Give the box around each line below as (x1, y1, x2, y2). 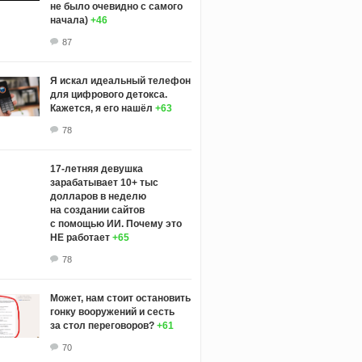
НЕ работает (49, 231, 110, 243)
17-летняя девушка (49, 162, 143, 175)
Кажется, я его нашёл (49, 102, 153, 114)
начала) (49, 14, 88, 26)
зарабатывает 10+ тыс (49, 176, 158, 188)
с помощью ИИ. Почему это (49, 217, 182, 229)
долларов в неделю (49, 190, 146, 202)
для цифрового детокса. (49, 88, 167, 100)
